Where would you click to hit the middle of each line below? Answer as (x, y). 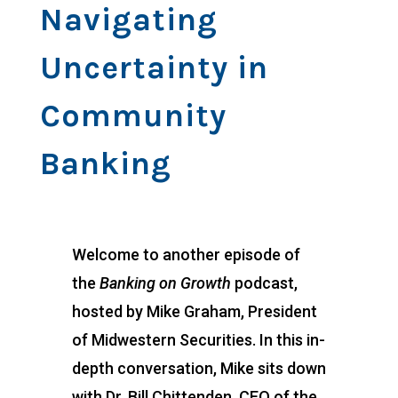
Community (133, 116)
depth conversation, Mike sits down (199, 369)
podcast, (264, 283)
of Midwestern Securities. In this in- (198, 340)
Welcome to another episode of (186, 255)
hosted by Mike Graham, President (194, 312)
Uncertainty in (154, 68)
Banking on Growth (165, 283)
